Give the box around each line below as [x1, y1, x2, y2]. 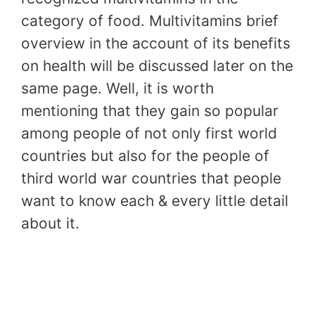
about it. [21, 214, 79, 232]
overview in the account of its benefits [21, 34, 290, 52]
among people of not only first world [21, 124, 277, 142]
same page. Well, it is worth [21, 79, 214, 97]
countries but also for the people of [21, 146, 269, 165]
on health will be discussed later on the [21, 56, 293, 75]
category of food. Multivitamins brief [21, 11, 278, 30]
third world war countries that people [21, 169, 281, 187]
